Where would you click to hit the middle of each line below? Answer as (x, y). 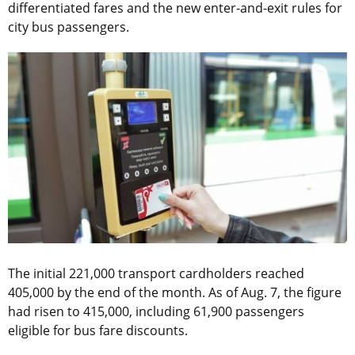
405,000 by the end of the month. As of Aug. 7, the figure (175, 293)
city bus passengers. (69, 27)
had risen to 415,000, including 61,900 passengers (156, 312)
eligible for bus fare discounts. (98, 331)
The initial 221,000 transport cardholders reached (156, 274)
